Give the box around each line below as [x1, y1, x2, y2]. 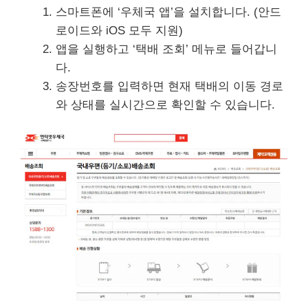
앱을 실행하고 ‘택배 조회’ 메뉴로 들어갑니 [56, 43, 277, 56]
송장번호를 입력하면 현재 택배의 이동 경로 [56, 80, 283, 93]
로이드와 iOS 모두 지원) [56, 24, 183, 38]
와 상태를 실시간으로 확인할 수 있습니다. [56, 98, 275, 112]
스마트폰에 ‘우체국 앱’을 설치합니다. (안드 [56, 5, 281, 19]
